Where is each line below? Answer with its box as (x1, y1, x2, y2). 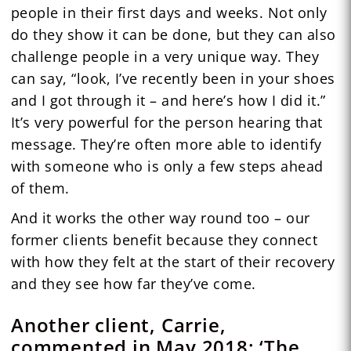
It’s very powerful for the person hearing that (10, 112, 323, 132)
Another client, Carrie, (10, 311, 226, 338)
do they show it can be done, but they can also (10, 24, 336, 44)
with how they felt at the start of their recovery (10, 251, 335, 271)
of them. (10, 178, 70, 197)
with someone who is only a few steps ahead (10, 156, 324, 175)
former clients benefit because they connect (10, 230, 318, 249)
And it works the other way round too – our (10, 208, 310, 227)
